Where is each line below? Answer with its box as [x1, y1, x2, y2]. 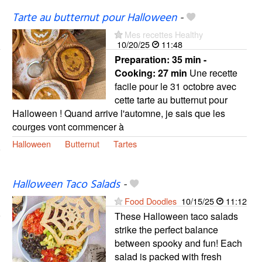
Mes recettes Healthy [124, 28, 203, 41]
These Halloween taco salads [114, 209, 238, 223]
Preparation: [114, 53, 172, 67]
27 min [157, 66, 187, 80]
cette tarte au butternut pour [114, 93, 227, 107]
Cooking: [114, 66, 158, 80]
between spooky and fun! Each [114, 236, 242, 250]
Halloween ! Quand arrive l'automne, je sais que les [12, 106, 225, 120]
